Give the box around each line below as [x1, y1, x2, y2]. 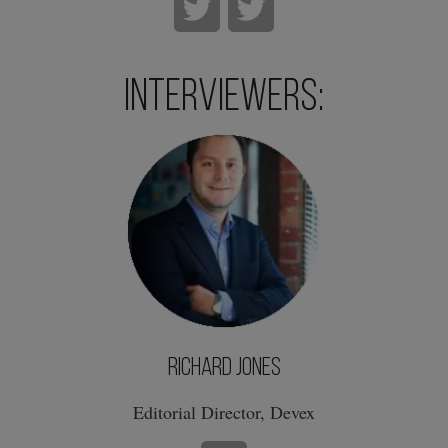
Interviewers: [124, 76, 324, 122]
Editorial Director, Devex [133, 400, 315, 425]
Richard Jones [167, 355, 281, 383]
